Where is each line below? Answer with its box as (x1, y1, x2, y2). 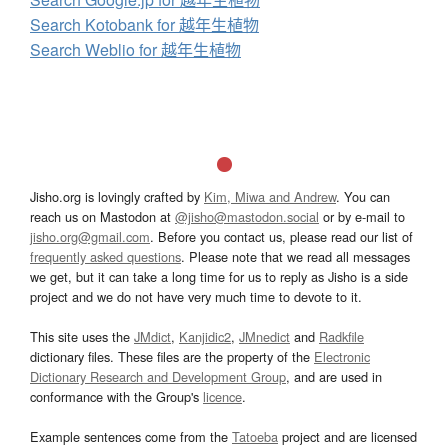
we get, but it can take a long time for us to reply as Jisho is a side (30, 267, 408, 287)
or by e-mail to (319, 207, 405, 227)
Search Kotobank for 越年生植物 (30, 13, 259, 37)
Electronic (314, 347, 370, 367)
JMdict (134, 327, 171, 347)
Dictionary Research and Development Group (30, 367, 286, 387)
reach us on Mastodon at (30, 207, 175, 227)
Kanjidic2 (179, 327, 231, 347)
